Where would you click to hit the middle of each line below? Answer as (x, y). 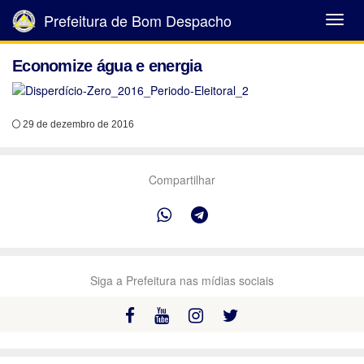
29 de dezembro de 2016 (77, 124)
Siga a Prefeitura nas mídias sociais (182, 280)
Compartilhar (182, 180)
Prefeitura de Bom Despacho (136, 20)
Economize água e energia (107, 66)
